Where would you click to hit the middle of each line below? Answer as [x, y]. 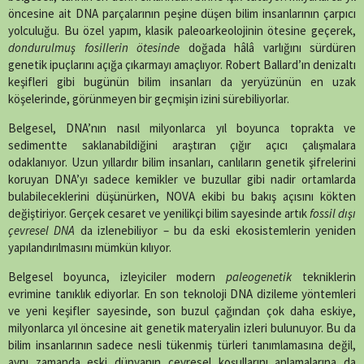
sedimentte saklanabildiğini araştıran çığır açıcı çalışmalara [182, 145]
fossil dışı [333, 214]
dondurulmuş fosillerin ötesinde [94, 48]
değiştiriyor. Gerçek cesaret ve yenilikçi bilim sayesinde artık [159, 214]
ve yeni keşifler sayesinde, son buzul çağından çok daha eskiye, [182, 311]
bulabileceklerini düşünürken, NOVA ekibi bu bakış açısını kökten [182, 197]
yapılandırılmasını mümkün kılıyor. [90, 248]
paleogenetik [259, 277]
